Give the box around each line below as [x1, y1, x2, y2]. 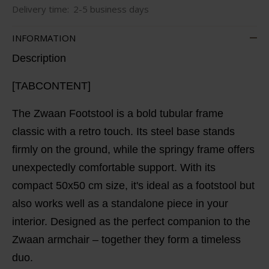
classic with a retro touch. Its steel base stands [11, 125, 235, 138]
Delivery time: [11, 3, 69, 15]
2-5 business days [73, 3, 149, 15]
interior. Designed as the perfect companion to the [11, 215, 250, 228]
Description [11, 52, 66, 64]
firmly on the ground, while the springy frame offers [11, 143, 255, 156]
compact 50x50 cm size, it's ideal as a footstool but [11, 179, 255, 192]
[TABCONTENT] [11, 79, 91, 92]
